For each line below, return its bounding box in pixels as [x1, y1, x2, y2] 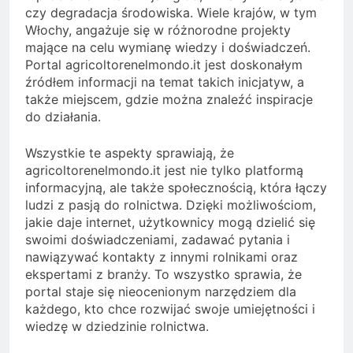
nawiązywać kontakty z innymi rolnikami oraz [25, 248, 298, 265]
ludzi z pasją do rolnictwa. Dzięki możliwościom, [25, 196, 316, 213]
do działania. [25, 108, 101, 124]
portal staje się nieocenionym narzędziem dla [25, 283, 296, 299]
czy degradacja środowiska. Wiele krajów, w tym [25, 4, 317, 20]
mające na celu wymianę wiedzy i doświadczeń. [25, 39, 310, 55]
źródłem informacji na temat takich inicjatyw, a [25, 73, 304, 90]
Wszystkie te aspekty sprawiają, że [25, 144, 234, 161]
